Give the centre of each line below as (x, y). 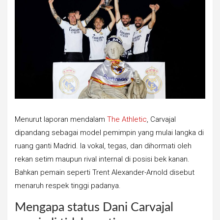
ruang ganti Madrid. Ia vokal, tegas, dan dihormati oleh (103, 146)
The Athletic (127, 120)
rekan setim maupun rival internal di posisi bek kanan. (102, 159)
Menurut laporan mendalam (61, 120)
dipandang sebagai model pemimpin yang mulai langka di (109, 133)
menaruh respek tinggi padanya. (68, 186)
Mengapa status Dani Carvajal (94, 208)
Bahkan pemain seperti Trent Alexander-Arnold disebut (105, 173)
